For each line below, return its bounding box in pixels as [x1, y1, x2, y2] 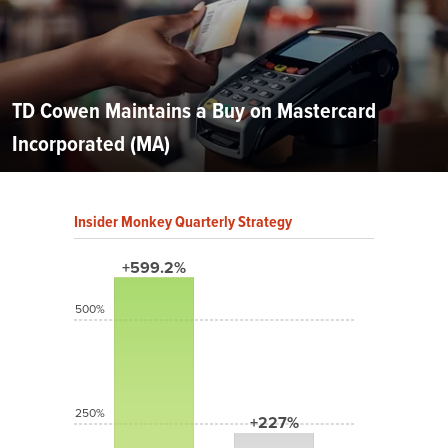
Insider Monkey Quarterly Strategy [74, 210, 292, 234]
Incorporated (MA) [12, 127, 170, 161]
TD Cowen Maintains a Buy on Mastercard [12, 94, 376, 128]
